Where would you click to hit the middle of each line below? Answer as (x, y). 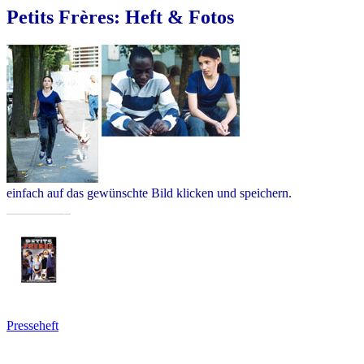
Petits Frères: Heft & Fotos (120, 17)
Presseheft (32, 325)
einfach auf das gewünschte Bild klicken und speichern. (149, 193)
